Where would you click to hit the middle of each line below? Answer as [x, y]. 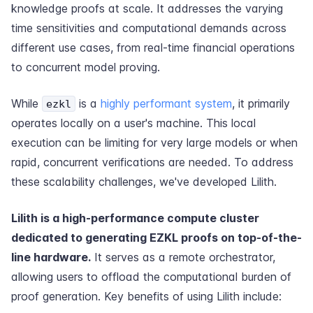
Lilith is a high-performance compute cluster [135, 218]
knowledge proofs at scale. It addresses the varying [147, 8]
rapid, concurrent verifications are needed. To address [152, 162]
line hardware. [51, 257]
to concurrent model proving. [86, 67]
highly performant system [166, 103]
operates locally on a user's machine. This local [133, 123]
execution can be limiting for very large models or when [154, 143]
